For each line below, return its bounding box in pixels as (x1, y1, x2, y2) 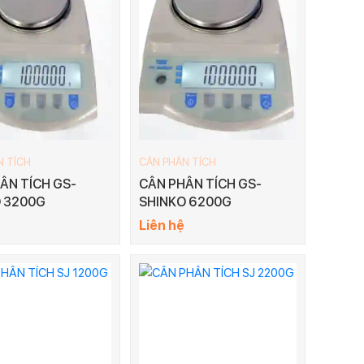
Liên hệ (139, 218, 184, 234)
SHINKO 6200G (139, 194, 232, 210)
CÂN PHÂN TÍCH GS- (139, 176, 262, 193)
